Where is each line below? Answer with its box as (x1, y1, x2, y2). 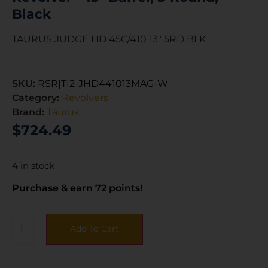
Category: (12, 92, 62, 103)
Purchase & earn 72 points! (12, 182, 142, 194)
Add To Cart (70, 223, 119, 234)
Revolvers (62, 92, 108, 103)
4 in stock (12, 160, 54, 171)
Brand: (12, 106, 47, 118)
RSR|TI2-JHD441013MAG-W (38, 77, 168, 89)
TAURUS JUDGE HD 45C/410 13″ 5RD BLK (12, 33, 206, 45)
